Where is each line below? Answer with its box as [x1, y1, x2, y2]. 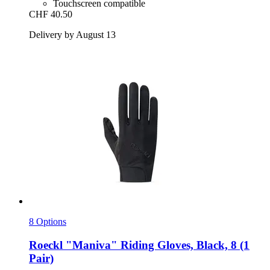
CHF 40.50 [29, 9, 72, 20]
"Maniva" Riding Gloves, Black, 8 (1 [63, 238, 250, 251]
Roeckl [29, 238, 63, 251]
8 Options [29, 216, 66, 227]
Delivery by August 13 [29, 30, 116, 40]
